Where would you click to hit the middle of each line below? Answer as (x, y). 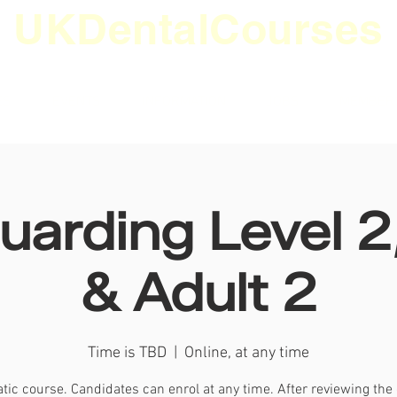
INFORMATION (183, 101)
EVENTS (77, 101)
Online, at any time (247, 353)
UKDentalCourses (198, 29)
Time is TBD (127, 353)
